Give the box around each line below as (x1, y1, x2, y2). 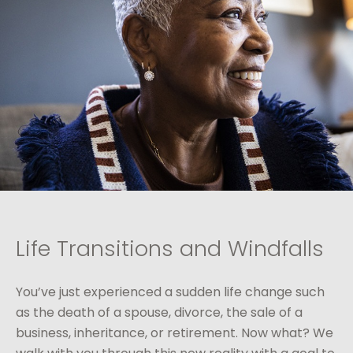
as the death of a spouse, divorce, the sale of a (16, 303, 303, 322)
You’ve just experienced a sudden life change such (16, 283, 325, 302)
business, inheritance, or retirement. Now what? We (16, 324, 333, 343)
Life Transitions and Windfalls (16, 233, 324, 265)
